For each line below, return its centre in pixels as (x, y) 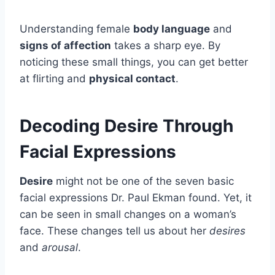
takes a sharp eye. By (166, 45)
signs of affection (65, 45)
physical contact (132, 78)
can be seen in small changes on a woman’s (128, 214)
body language (172, 29)
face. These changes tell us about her (114, 230)
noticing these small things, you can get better (134, 62)
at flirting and (54, 78)
